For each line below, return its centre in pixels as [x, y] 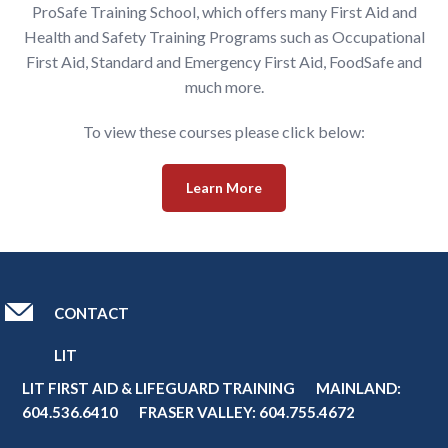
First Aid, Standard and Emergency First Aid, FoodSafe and [224, 61]
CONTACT [92, 312]
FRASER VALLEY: [189, 411]
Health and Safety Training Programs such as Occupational [224, 36]
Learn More [224, 187]
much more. [224, 86]
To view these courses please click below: [224, 131]
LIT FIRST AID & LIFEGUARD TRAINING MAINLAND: [212, 387]
